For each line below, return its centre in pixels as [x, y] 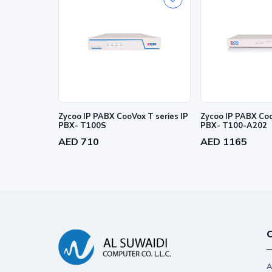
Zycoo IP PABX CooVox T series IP [123, 116]
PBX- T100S [82, 125]
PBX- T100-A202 [233, 125]
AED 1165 [223, 142]
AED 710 [79, 142]
